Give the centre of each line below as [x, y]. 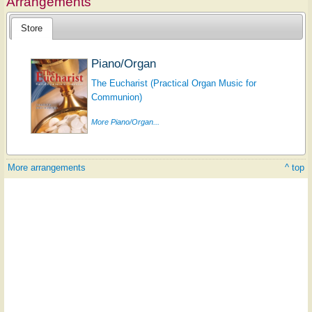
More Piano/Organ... [125, 122]
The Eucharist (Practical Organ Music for [173, 83]
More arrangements [47, 167]
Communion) [116, 97]
